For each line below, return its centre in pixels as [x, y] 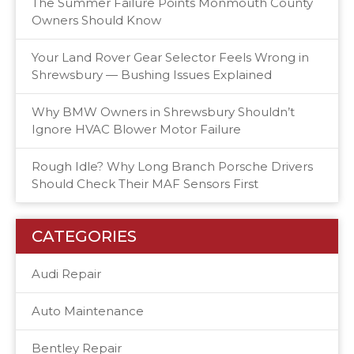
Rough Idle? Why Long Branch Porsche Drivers [172, 166]
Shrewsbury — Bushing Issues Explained [152, 74]
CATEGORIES [84, 236]
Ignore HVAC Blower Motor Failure [136, 129]
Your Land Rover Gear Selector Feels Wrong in [170, 57]
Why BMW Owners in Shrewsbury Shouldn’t [163, 111]
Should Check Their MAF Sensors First [145, 183]
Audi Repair [66, 273]
